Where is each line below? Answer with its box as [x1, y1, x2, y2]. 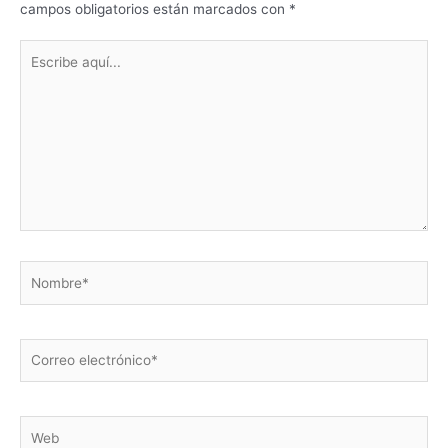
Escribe [19, 41, 66, 58]
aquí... [19, 62, 58, 79]
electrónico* [19, 360, 98, 377]
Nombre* [19, 262, 77, 279]
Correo [19, 339, 63, 356]
